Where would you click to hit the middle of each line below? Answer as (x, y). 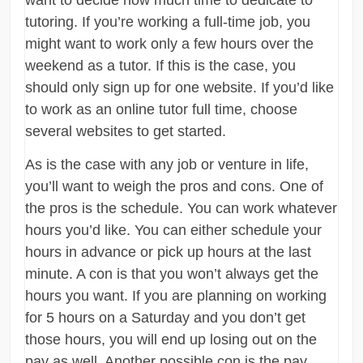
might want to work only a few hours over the (170, 43)
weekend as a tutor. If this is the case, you (161, 65)
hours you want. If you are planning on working (176, 295)
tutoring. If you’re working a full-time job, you (168, 21)
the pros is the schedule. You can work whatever (181, 208)
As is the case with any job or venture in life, (167, 164)
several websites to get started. (126, 131)
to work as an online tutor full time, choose (162, 109)
